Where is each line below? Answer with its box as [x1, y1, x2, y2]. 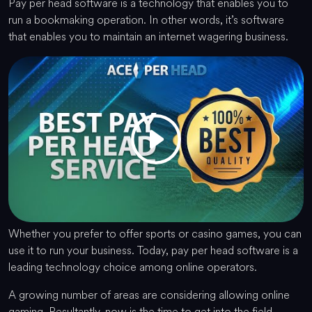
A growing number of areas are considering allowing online [8, 287, 290, 304]
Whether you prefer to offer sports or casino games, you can [8, 226, 302, 242]
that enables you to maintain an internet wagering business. [8, 28, 288, 45]
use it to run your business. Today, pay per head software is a [8, 242, 298, 259]
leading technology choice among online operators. [8, 259, 257, 276]
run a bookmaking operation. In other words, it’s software [8, 11, 284, 28]
